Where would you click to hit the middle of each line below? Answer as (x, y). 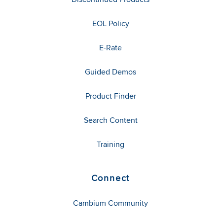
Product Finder (110, 96)
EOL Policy (110, 24)
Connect (110, 178)
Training (110, 145)
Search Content (110, 120)
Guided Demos (110, 72)
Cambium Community (110, 203)
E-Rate (110, 48)
